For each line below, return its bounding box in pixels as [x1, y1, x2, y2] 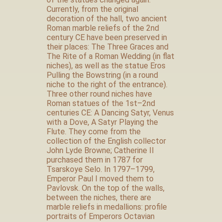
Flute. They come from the [47, 127, 141, 136]
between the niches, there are [47, 193, 151, 202]
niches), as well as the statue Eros [47, 61, 166, 70]
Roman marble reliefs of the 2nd [47, 23, 159, 33]
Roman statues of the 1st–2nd [47, 99, 155, 108]
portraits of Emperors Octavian [47, 212, 155, 221]
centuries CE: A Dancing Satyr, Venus [47, 108, 174, 117]
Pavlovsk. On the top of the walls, [47, 183, 165, 193]
